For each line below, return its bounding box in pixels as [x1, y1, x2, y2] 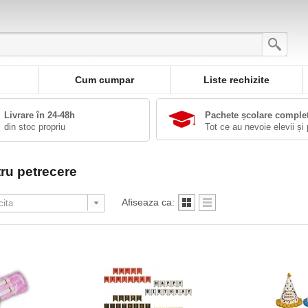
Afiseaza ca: [121, 197, 175, 208]
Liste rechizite [203, 74, 269, 85]
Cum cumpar [75, 74, 134, 85]
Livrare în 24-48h [4, 110, 76, 120]
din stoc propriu [4, 122, 66, 132]
